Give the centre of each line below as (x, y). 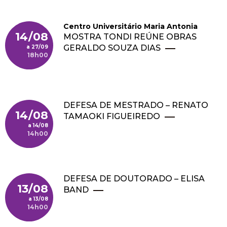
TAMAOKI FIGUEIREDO (112, 116)
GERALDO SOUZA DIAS (112, 48)
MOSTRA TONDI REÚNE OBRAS (130, 37)
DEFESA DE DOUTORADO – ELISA (134, 179)
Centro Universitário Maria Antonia (130, 26)
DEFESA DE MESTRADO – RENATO (136, 105)
